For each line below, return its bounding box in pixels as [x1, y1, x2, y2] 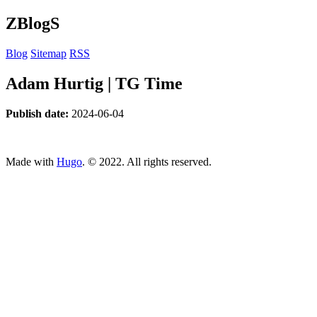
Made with [6, 155, 57, 168]
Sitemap [30, 47, 67, 59]
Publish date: [6, 107, 71, 120]
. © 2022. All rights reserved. [82, 155, 212, 168]
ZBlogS [6, 13, 59, 33]
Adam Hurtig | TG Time [6, 74, 183, 93]
